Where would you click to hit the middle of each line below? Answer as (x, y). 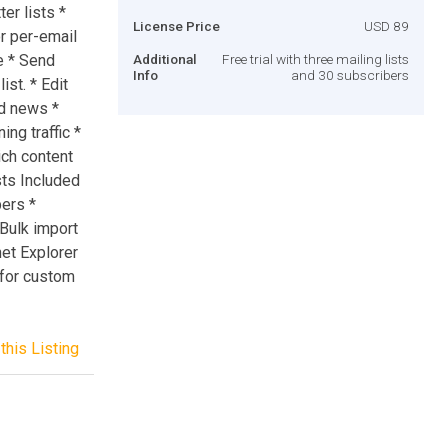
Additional (165, 58)
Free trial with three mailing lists (315, 58)
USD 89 (386, 25)
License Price (176, 25)
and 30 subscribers (350, 74)
